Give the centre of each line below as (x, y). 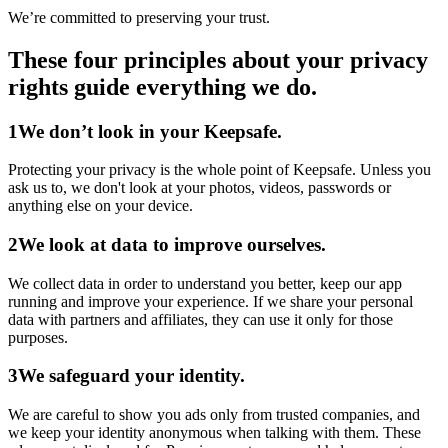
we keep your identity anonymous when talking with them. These (214, 433)
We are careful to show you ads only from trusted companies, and (214, 415)
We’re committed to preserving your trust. (139, 17)
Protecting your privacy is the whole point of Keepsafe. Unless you (219, 170)
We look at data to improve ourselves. (172, 244)
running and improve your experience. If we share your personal (210, 301)
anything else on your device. (100, 206)
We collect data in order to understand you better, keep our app (205, 283)
